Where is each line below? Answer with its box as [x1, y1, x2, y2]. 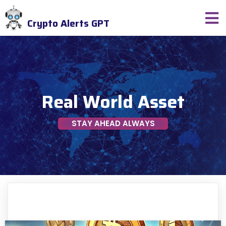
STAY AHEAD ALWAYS [71, 118, 155, 129]
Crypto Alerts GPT [27, 16, 109, 31]
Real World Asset [41, 88, 185, 116]
